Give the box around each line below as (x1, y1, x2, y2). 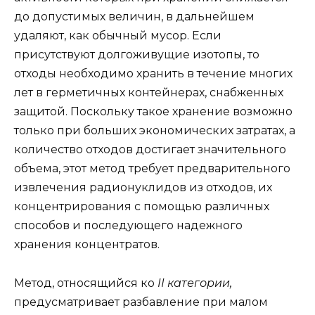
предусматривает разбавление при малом (14, 295, 268, 309)
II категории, (157, 276, 232, 290)
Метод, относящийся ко (14, 276, 157, 290)
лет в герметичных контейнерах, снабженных (14, 86, 283, 100)
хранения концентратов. (14, 238, 160, 252)
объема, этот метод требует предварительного (14, 162, 290, 176)
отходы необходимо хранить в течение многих (14, 67, 292, 81)
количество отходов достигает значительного (14, 143, 286, 157)
